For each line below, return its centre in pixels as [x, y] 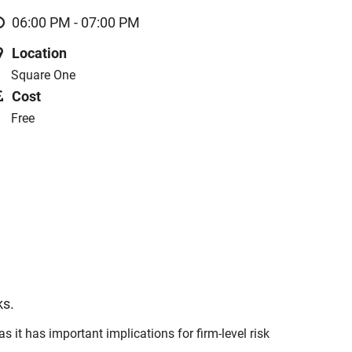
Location [40, 53]
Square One [43, 75]
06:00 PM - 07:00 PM [76, 23]
